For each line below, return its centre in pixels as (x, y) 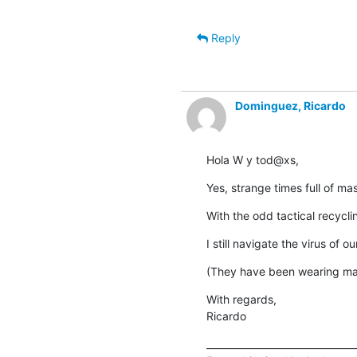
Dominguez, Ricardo (290, 105)
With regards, (241, 299)
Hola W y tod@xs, (252, 159)
